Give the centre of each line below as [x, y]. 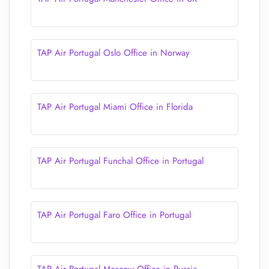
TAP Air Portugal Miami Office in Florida [115, 107]
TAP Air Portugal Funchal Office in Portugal [120, 161]
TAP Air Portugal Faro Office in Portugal [114, 215]
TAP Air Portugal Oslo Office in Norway [113, 53]
